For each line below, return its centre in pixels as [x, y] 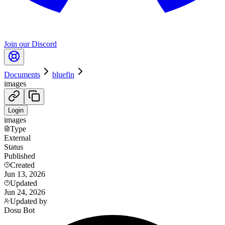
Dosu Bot [19, 210]
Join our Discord [30, 44]
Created [22, 165]
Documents [22, 75]
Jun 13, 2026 [25, 174]
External [17, 138]
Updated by [29, 201]
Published [20, 156]
